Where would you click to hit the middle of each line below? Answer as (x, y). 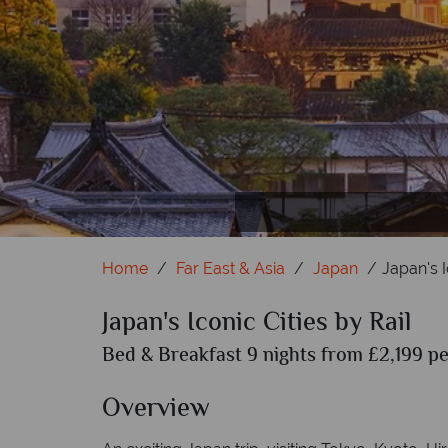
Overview (156, 410)
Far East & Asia (230, 268)
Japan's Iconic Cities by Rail (256, 324)
